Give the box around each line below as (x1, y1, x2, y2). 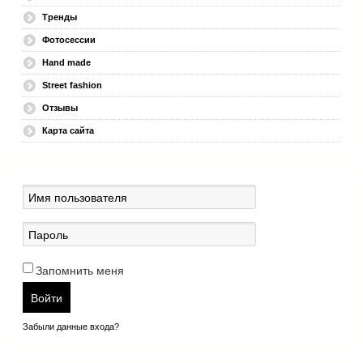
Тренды (42, 12, 77, 23)
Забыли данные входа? (23, 322, 119, 332)
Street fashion (42, 80, 102, 91)
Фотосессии (42, 35, 96, 45)
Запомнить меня (36, 264, 124, 278)
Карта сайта (42, 126, 94, 136)
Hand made (42, 58, 91, 68)
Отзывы (42, 103, 78, 113)
